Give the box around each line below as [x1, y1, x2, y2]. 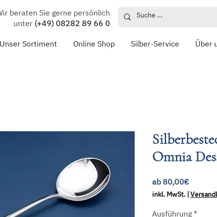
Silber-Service [131, 39, 179, 49]
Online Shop [73, 39, 115, 49]
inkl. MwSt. [152, 190, 186, 199]
